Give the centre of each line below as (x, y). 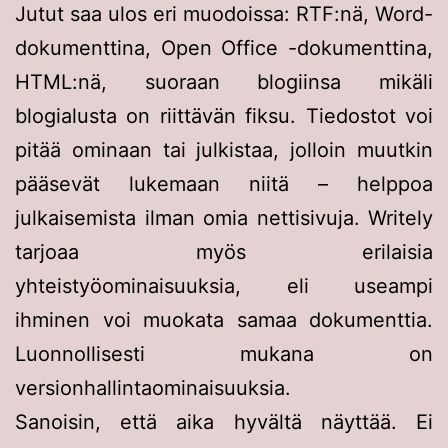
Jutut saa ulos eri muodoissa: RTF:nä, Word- (224, 14)
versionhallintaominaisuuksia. (153, 388)
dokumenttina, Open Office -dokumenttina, (224, 48)
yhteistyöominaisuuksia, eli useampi (224, 286)
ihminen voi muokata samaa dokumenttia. (224, 320)
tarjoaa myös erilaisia (224, 252)
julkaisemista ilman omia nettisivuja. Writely (224, 218)
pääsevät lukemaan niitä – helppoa (224, 184)
